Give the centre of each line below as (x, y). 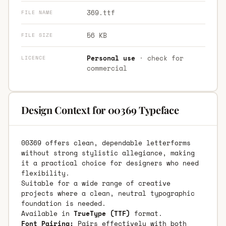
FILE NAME (37, 12)
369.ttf (101, 12)
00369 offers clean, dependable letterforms (106, 143)
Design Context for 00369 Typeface (100, 109)
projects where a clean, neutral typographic (108, 193)
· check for (159, 58)
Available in (47, 213)
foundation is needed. (63, 203)
